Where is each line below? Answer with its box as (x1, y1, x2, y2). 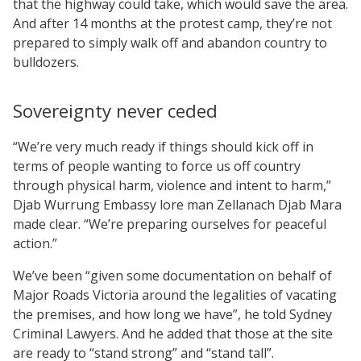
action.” (13, 234, 57, 252)
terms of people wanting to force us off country (13, 156, 301, 175)
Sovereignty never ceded (13, 98, 218, 123)
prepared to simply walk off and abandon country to (13, 33, 327, 52)
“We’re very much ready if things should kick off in (13, 137, 313, 156)
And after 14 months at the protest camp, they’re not (13, 14, 332, 32)
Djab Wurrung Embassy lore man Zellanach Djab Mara (13, 195, 342, 214)
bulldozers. (13, 52, 79, 71)
